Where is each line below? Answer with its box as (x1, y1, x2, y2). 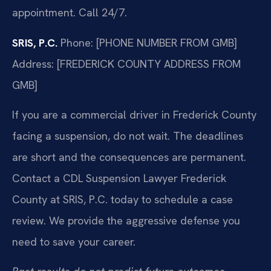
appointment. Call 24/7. (12, 5, 127, 20)
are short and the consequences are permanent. (12, 150, 246, 165)
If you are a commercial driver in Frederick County (12, 108, 256, 122)
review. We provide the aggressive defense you (12, 214, 240, 228)
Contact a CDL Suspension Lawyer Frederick (12, 171, 226, 186)
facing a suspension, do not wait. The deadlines (12, 129, 243, 143)
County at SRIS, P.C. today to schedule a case (12, 192, 233, 207)
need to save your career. (12, 235, 135, 249)
